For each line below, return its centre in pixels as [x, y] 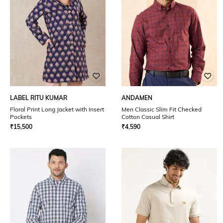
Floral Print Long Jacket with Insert [57, 109]
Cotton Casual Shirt [148, 117]
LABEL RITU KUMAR [39, 98]
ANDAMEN [137, 98]
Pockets [21, 117]
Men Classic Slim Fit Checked [162, 109]
